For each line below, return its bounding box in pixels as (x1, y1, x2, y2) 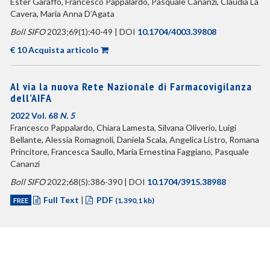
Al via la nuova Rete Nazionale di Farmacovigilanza (10, 80, 252, 93)
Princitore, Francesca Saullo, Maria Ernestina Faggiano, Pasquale (10, 146, 249, 157)
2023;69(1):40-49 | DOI (45, 27, 137, 37)
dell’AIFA (10, 91, 52, 105)
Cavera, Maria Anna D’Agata (10, 8, 115, 19)
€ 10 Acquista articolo (10, 45, 99, 55)
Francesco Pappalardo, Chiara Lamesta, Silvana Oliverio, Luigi (10, 122, 236, 133)
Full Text (43, 195, 79, 205)
